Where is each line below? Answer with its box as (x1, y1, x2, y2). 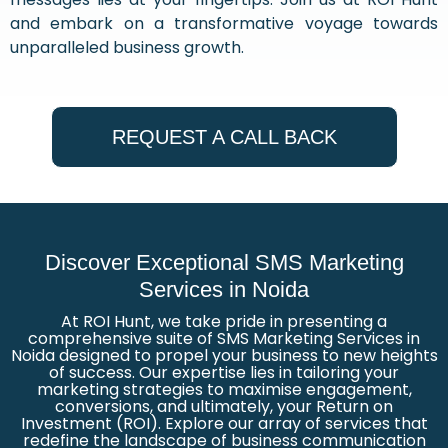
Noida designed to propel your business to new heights (10, 344, 438, 367)
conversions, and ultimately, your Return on (55, 395, 393, 418)
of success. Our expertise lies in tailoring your (49, 361, 399, 384)
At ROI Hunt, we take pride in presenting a (61, 310, 387, 333)
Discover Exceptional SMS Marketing (44, 250, 404, 275)
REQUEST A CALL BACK (111, 126, 337, 148)
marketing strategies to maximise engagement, (36, 378, 412, 401)
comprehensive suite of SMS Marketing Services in (28, 327, 420, 350)
